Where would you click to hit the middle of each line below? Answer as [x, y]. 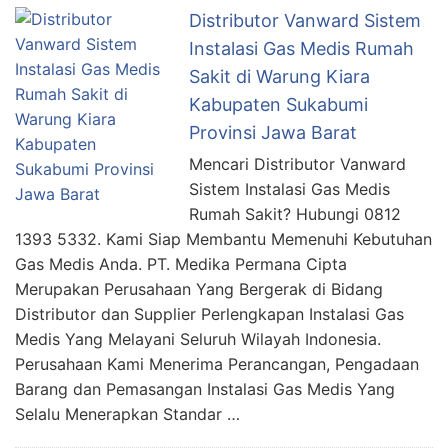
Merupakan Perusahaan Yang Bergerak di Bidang [199, 288]
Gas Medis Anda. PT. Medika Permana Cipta [181, 263]
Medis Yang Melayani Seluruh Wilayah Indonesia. [198, 338]
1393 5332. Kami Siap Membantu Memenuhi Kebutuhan [223, 238]
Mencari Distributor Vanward [297, 163]
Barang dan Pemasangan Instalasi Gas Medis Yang [205, 388]
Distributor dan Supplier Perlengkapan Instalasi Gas [209, 313]
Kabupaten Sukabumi [278, 104]
